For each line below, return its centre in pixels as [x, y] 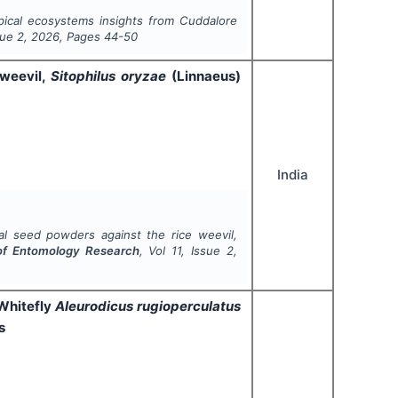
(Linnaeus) [206, 76]
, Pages [80, 37]
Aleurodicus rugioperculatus [147, 306]
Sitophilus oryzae [111, 76]
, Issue [204, 251]
